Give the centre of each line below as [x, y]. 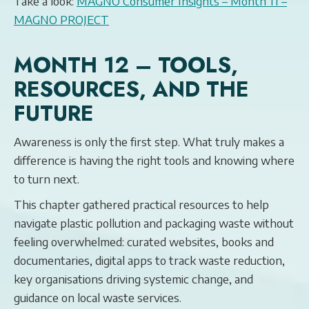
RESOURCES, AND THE [131, 89]
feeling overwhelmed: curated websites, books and [144, 241]
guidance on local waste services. [98, 297]
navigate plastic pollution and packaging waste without [154, 223]
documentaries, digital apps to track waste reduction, [149, 260]
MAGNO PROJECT [61, 19]
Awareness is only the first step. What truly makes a [149, 141]
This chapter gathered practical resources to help [141, 204]
